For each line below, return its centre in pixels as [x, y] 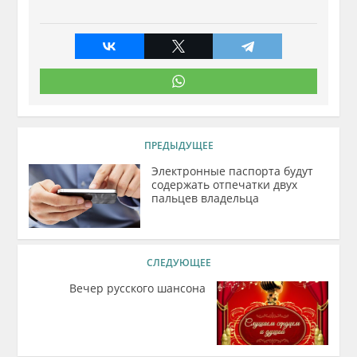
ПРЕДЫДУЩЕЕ [178, 145]
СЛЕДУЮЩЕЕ [178, 263]
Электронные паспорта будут [233, 171]
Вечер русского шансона [137, 288]
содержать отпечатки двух [225, 184]
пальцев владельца [206, 198]
